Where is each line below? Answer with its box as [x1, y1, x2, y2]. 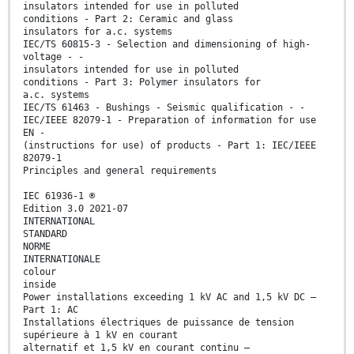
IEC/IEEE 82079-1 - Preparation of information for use [23, 114, 316, 126]
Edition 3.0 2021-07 [23, 202, 128, 214]
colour [23, 265, 56, 277]
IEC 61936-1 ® [23, 190, 95, 201]
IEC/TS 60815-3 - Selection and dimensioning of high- [23, 38, 311, 50]
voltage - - [23, 51, 84, 62]
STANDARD [23, 228, 67, 239]
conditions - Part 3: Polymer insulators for [23, 76, 261, 88]
